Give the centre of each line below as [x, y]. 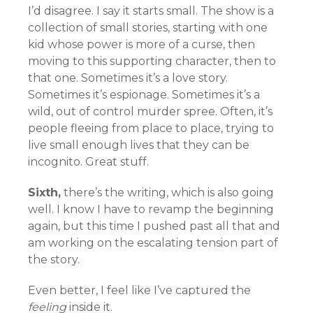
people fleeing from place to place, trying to [151, 128]
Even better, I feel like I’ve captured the [139, 290]
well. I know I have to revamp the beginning [151, 209]
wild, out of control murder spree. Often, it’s [150, 111]
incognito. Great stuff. [88, 162]
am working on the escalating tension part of [153, 243]
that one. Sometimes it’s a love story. [128, 78]
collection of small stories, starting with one [148, 28]
